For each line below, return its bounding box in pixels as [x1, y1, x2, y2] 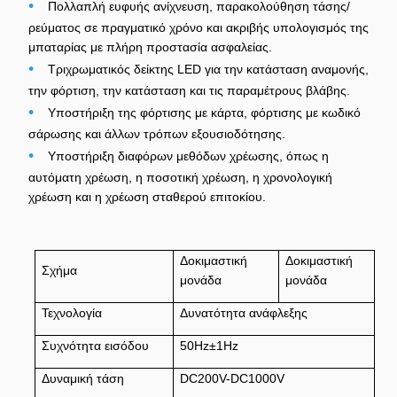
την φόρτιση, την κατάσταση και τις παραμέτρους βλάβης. [28, 83, 350, 97]
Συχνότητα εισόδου [41, 339, 149, 353]
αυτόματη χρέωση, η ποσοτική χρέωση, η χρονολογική [28, 170, 332, 184]
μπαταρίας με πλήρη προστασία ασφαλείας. [28, 40, 272, 54]
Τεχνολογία [41, 306, 102, 320]
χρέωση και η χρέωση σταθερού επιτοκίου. [28, 190, 266, 204]
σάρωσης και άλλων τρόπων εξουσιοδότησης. [28, 127, 285, 141]
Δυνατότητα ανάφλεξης [179, 306, 307, 320]
